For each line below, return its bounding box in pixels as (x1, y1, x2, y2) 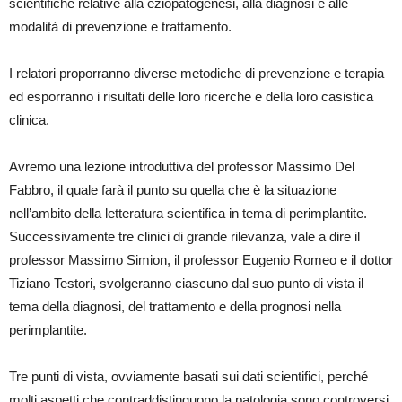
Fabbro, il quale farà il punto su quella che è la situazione (9, 182, 336, 198)
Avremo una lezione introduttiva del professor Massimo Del (9, 159, 354, 175)
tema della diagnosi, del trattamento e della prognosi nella (9, 299, 341, 315)
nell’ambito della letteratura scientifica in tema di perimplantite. (9, 205, 367, 222)
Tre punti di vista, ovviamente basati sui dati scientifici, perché (9, 369, 368, 385)
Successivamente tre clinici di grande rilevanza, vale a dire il (9, 229, 360, 245)
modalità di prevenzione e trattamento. (9, 19, 232, 35)
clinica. (9, 112, 49, 128)
